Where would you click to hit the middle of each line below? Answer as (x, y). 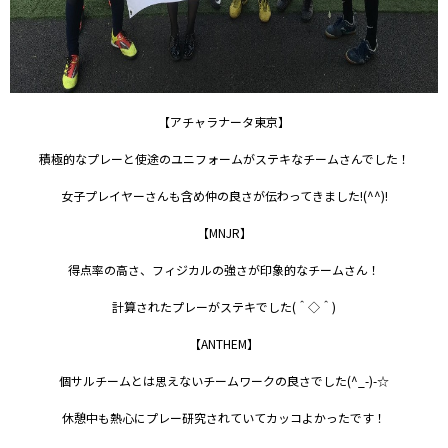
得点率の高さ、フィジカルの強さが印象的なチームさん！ (224, 269)
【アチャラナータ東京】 (224, 121)
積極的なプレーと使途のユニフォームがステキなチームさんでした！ (224, 158)
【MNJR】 (224, 232)
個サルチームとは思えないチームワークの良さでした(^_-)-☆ (224, 380)
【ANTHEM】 (224, 343)
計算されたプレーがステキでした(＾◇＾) (224, 306)
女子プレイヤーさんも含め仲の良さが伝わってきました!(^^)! (224, 195)
